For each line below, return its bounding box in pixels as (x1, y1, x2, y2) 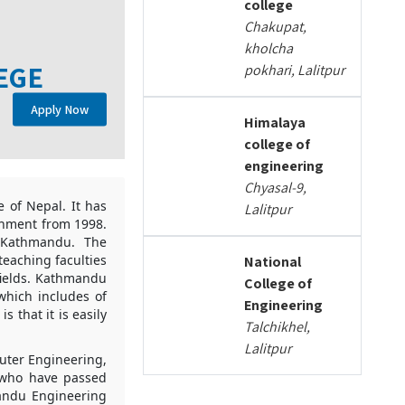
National (244, 252, 302, 271)
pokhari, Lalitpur (244, 61, 345, 80)
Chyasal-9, (244, 178, 307, 197)
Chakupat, (244, 17, 307, 36)
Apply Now (31, 100, 89, 118)
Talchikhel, (244, 317, 311, 336)
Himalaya (244, 113, 306, 132)
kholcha (244, 39, 294, 58)
